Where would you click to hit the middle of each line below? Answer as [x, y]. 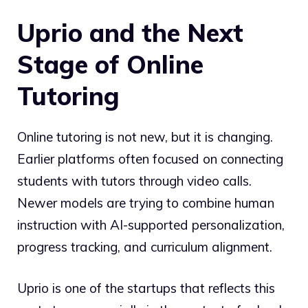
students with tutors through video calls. [134, 180]
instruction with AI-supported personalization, [151, 224]
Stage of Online [110, 64]
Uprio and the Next [130, 32]
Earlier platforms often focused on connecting [150, 158]
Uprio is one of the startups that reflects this [146, 288]
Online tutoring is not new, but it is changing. [145, 136]
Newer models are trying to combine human [146, 202]
